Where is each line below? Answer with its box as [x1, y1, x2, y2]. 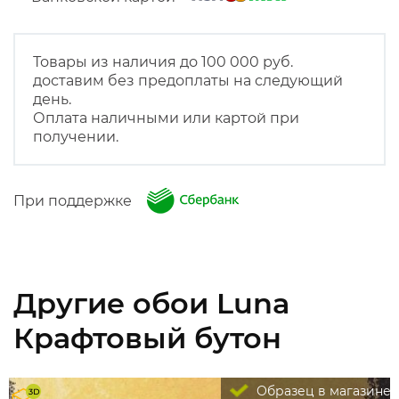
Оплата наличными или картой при [33, 110, 299, 126]
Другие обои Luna [13, 286, 289, 321]
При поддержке [13, 192, 142, 209]
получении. [33, 128, 118, 145]
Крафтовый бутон [13, 321, 281, 355]
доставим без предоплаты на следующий [33, 72, 343, 89]
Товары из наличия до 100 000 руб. [33, 53, 293, 70]
